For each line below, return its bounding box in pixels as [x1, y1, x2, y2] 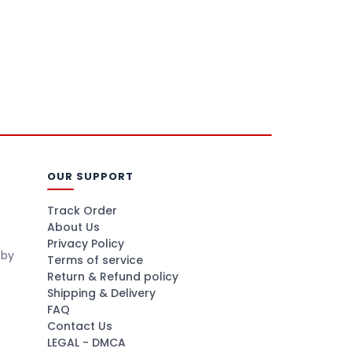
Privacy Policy [46, 236, 124, 251]
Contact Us [46, 318, 112, 334]
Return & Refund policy [46, 269, 178, 284]
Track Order [46, 203, 117, 218]
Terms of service [46, 252, 143, 268]
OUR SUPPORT [46, 169, 134, 184]
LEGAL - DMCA [46, 335, 126, 350]
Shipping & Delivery [46, 285, 156, 301]
